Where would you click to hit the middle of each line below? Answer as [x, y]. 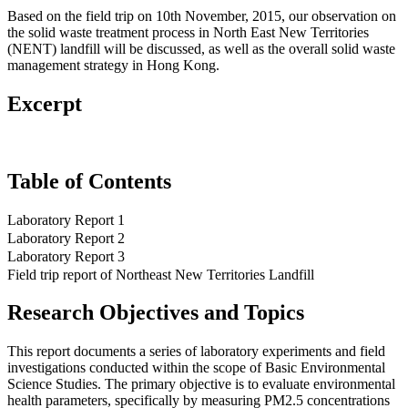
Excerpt [45, 103]
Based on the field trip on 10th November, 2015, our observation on [202, 15]
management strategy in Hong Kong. [113, 65]
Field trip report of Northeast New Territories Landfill [161, 274]
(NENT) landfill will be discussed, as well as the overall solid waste [201, 48]
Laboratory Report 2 [66, 238]
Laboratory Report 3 [66, 256]
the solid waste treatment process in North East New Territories [188, 32]
